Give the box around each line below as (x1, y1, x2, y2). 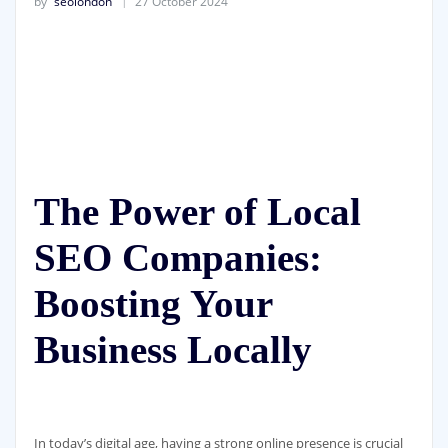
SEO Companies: (33, 235, 322, 279)
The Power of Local (33, 189, 361, 233)
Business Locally (33, 327, 312, 371)
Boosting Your (33, 281, 272, 325)
